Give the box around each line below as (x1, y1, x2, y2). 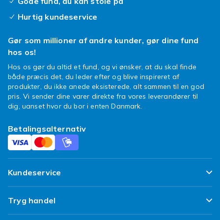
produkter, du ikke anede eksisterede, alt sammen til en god (8, 82, 204, 91)
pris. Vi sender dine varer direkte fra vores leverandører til (8, 92, 198, 101)
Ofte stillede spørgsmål (12, 192, 98, 201)
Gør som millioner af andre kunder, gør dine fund (8, 35, 199, 45)
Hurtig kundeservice (18, 12, 98, 22)
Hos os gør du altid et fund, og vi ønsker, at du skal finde (8, 62, 196, 71)
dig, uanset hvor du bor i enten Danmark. (8, 102, 142, 110)
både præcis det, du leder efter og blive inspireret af (8, 72, 180, 81)
